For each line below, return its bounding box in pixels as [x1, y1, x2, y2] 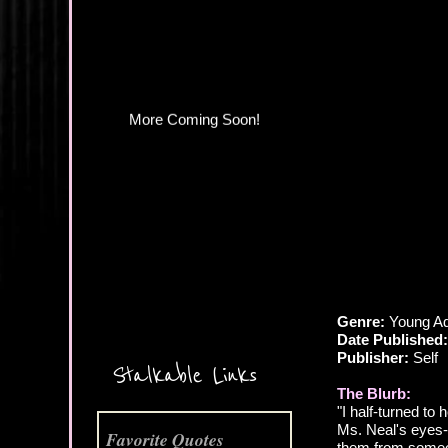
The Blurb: [337, 385, 411, 403]
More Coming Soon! [129, 331, 260, 349]
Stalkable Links [112, 361, 257, 391]
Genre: [337, 313, 385, 331]
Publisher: [337, 349, 409, 367]
